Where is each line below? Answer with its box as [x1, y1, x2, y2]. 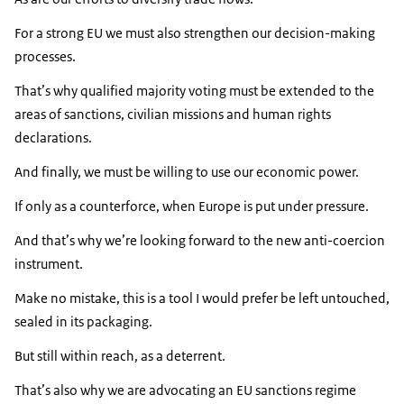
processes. [14, 48, 76, 66]
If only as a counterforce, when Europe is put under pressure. [14, 197, 369, 216]
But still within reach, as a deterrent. [14, 347, 228, 365]
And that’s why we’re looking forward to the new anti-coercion [14, 232, 385, 250]
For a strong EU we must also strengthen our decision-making [14, 24, 375, 42]
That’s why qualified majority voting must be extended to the [14, 82, 374, 100]
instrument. [14, 255, 83, 273]
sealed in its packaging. [14, 313, 152, 331]
